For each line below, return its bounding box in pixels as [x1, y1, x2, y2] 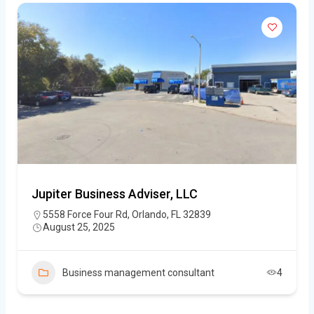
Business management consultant [62, 266, 214, 278]
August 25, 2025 [43, 221, 115, 233]
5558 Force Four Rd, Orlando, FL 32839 [43, 208, 211, 220]
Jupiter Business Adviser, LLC [32, 186, 198, 201]
